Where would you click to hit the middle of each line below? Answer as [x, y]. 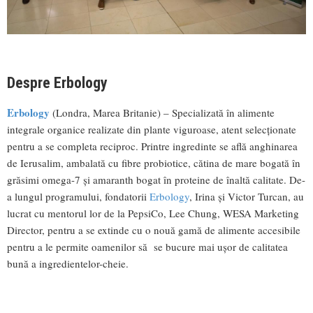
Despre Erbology [57, 82]
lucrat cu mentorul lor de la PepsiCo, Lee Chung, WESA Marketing [153, 213]
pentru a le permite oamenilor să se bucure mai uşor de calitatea [147, 246]
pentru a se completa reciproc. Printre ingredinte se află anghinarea [152, 146]
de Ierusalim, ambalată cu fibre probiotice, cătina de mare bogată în [154, 162]
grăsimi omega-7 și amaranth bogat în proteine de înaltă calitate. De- [156, 179]
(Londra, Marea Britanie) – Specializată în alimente [162, 112]
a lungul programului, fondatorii [78, 196]
